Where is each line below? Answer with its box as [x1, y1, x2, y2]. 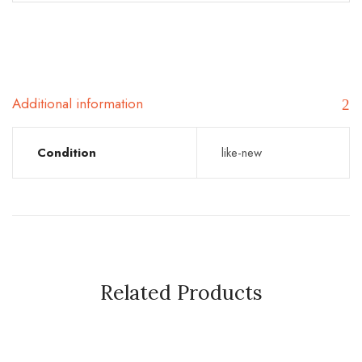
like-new [221, 144, 262, 162]
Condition [37, 144, 96, 162]
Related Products [99, 280, 263, 305]
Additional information [12, 94, 143, 113]
